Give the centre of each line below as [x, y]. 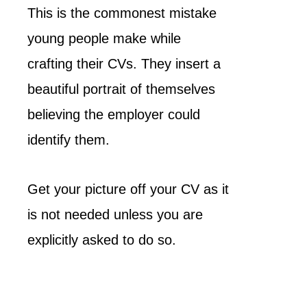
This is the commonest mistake [122, 13]
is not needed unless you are [115, 214]
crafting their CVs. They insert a [124, 64]
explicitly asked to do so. [102, 240]
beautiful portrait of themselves [121, 89]
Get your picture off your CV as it [128, 189]
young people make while [104, 38]
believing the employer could [114, 114]
